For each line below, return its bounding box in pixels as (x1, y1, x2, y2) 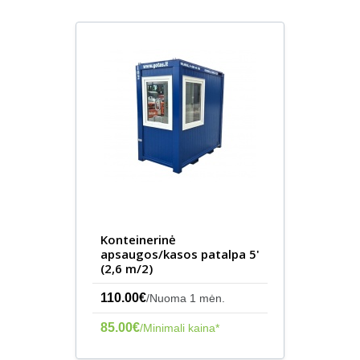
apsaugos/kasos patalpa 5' (100, 246, 260, 262)
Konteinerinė (100, 231, 176, 247)
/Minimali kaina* (140, 321, 219, 334)
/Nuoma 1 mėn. (146, 292, 225, 305)
